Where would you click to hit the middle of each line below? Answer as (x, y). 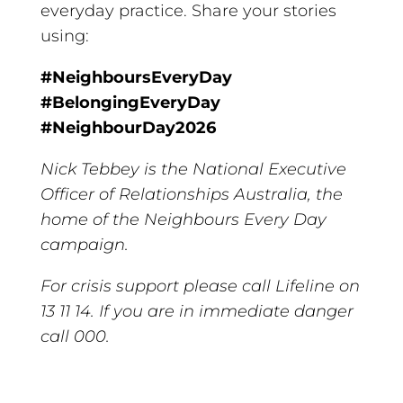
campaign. (84, 244)
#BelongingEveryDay (130, 102)
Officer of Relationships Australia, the (191, 194)
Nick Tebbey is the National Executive (193, 169)
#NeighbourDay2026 (128, 127)
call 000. (75, 336)
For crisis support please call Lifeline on (200, 286)
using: (64, 36)
